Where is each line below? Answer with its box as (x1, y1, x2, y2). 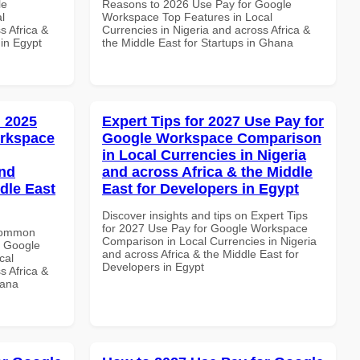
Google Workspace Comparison (102, 129, 321, 146)
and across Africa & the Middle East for (102, 247, 299, 260)
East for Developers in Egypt (102, 180, 299, 197)
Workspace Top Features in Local (102, 10, 272, 23)
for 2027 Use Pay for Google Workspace (102, 221, 308, 235)
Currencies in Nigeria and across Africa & (102, 22, 310, 36)
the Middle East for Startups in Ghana (102, 35, 293, 49)
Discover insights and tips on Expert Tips (102, 208, 308, 222)
